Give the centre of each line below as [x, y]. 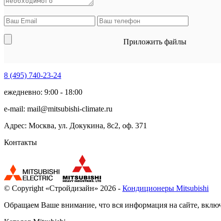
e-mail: [16, 109]
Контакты [20, 142]
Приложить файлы [155, 41]
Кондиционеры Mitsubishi [166, 188]
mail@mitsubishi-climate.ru [70, 109]
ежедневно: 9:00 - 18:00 [43, 92]
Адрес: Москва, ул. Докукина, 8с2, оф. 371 [75, 125]
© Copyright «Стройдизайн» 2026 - [63, 188]
